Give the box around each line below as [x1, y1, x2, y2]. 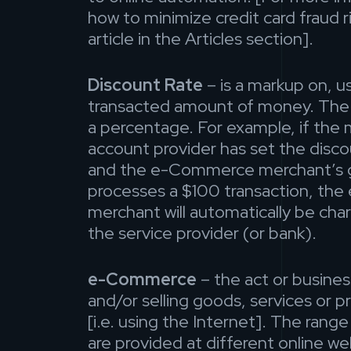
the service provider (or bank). [88, 222, 317, 245]
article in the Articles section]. [88, 27, 313, 51]
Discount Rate [88, 74, 203, 97]
